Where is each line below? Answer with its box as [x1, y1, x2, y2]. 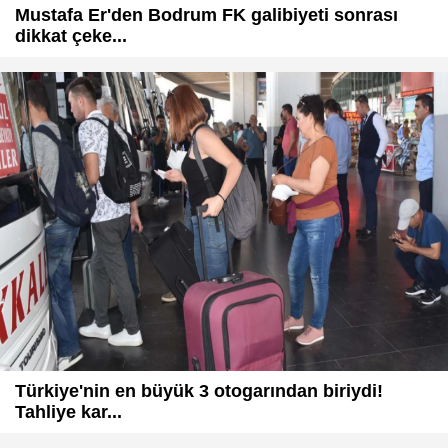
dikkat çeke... [15, 26, 127, 47]
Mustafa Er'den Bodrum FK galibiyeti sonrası [15, 5, 398, 26]
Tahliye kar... [15, 401, 122, 422]
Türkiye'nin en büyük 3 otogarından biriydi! [15, 380, 383, 401]
